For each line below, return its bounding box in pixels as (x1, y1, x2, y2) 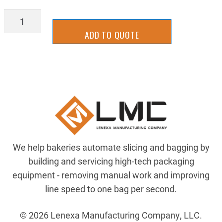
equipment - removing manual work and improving (12, 169, 210, 181)
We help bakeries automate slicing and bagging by (12, 141, 210, 154)
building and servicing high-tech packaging (28, 155, 194, 167)
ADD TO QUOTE (84, 28, 139, 42)
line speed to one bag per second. (45, 183, 177, 195)
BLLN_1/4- (3, 9, 45, 22)
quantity (3, 51, 36, 63)
